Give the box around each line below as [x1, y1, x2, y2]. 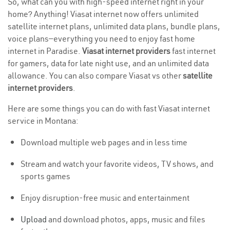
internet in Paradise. [8, 46, 82, 56]
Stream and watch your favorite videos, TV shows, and [21, 159, 214, 169]
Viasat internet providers [82, 46, 170, 56]
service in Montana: [8, 116, 79, 126]
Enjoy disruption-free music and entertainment [21, 193, 189, 203]
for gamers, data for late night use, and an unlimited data [8, 58, 209, 69]
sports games [21, 171, 70, 182]
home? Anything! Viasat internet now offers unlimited [8, 9, 199, 20]
